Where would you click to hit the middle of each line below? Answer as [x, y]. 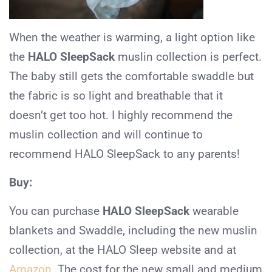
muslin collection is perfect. [188, 56]
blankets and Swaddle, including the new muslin [133, 230]
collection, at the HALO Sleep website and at [123, 250]
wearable [214, 211]
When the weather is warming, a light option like [132, 37]
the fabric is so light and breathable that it [116, 95]
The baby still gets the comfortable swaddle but [131, 76]
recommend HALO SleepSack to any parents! [124, 154]
